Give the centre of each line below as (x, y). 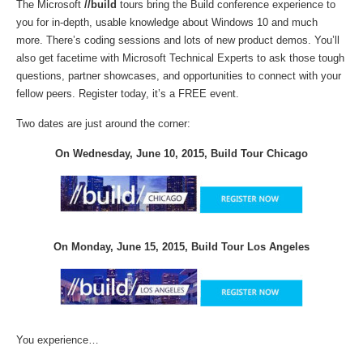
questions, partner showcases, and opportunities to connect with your (179, 76)
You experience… (58, 340)
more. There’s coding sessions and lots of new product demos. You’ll (178, 40)
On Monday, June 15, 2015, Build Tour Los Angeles (181, 247)
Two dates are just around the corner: (103, 124)
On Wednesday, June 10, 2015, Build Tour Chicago (181, 154)
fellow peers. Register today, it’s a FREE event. (128, 94)
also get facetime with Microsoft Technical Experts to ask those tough (180, 58)
